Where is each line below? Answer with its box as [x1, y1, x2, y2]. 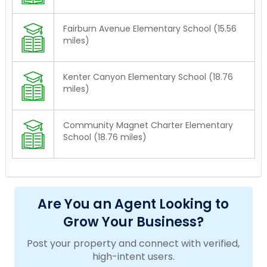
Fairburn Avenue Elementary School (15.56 [63, 23, 237, 35]
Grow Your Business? [63, 213, 204, 232]
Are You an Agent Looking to [38, 195, 229, 214]
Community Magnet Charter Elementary [63, 119, 233, 132]
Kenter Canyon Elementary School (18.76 [63, 71, 233, 83]
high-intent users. [92, 250, 175, 264]
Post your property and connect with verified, [27, 237, 240, 251]
